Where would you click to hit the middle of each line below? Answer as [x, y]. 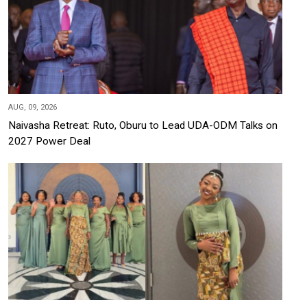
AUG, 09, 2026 [33, 107]
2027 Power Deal [49, 141]
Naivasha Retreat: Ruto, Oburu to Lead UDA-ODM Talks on [143, 125]
